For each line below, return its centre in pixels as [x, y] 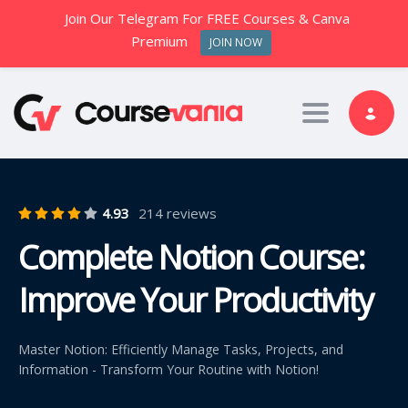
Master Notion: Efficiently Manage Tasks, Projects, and [181, 349]
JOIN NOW [235, 43]
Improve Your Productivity [195, 300]
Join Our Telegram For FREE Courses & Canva [208, 18]
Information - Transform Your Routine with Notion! [168, 369]
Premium [160, 41]
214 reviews [178, 213]
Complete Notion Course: [191, 257]
